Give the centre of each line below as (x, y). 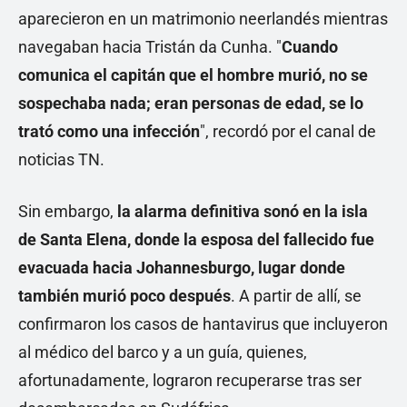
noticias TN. (61, 159)
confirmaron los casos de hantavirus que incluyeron (203, 324)
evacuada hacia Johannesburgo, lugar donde (182, 268)
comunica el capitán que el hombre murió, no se (193, 75)
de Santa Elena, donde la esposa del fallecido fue (196, 239)
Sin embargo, (68, 211)
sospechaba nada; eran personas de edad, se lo (191, 103)
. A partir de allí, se (296, 296)
